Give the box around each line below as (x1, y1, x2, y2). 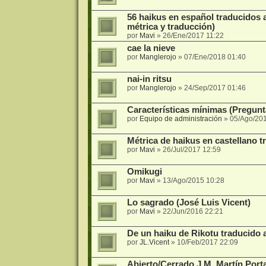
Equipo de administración (139, 114, 222, 123)
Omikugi (126, 166, 162, 176)
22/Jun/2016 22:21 (162, 207, 223, 216)
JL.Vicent (139, 237, 169, 246)
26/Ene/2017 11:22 (162, 31, 224, 40)
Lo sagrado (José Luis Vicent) (126, 197, 251, 207)
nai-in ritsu (126, 74, 172, 84)
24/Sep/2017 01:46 (183, 83, 246, 92)
